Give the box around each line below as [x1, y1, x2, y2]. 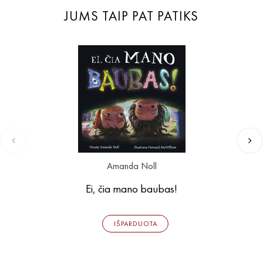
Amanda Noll [106, 160, 157, 172]
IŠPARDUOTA [113, 220, 157, 228]
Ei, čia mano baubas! [86, 182, 177, 196]
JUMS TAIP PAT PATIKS [65, 8, 198, 25]
